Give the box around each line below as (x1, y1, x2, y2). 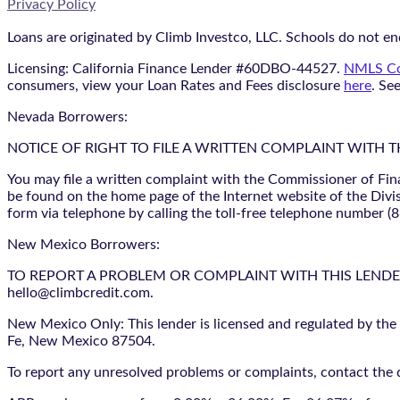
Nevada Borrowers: (7, 110, 128, 125)
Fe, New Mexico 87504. (7, 334, 155, 349)
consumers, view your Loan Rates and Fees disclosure (7, 79, 344, 94)
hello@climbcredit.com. (7, 286, 154, 301)
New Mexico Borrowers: (7, 237, 160, 253)
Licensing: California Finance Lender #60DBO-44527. (7, 62, 344, 77)
